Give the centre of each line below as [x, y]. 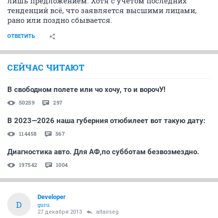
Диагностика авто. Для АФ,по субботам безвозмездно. [103, 152]
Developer [52, 197]
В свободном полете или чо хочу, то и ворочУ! [86, 90]
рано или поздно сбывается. [60, 20]
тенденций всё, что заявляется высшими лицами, [102, 10]
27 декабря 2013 [60, 212]
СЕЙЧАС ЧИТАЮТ [46, 67]
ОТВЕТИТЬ [21, 36]
